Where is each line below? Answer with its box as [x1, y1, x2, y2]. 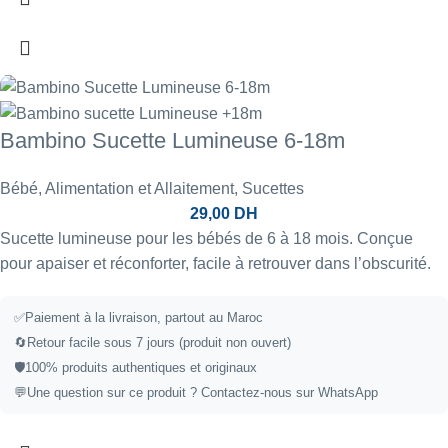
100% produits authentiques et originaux [25, 359, 257, 375]
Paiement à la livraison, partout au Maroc [25, 309, 263, 325]
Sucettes [242, 179, 304, 197]
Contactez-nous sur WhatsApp [201, 384, 378, 400]
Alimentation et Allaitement [45, 179, 234, 197]
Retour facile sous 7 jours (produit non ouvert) [27, 334, 291, 350]
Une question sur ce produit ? [27, 384, 201, 400]
